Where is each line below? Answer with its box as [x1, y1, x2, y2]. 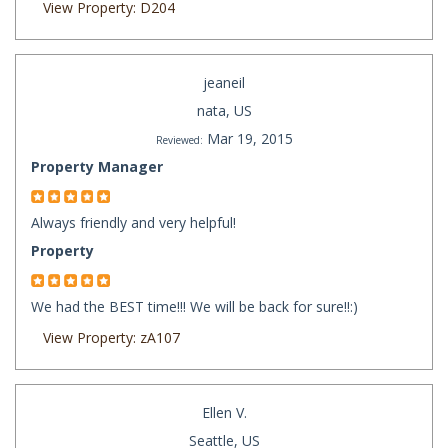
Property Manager [31, 157, 163, 177]
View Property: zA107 [43, 328, 180, 348]
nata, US [196, 101, 252, 121]
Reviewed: [155, 133, 203, 148]
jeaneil [203, 73, 245, 93]
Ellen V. [201, 403, 247, 423]
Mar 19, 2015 [206, 129, 293, 149]
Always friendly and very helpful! [31, 213, 236, 233]
